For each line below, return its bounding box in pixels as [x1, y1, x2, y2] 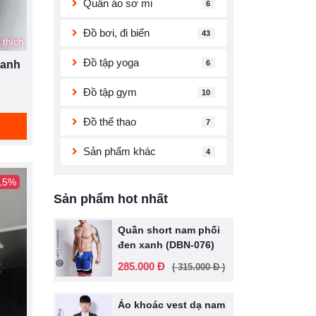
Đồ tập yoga [83, 56, 139, 68]
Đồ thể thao [83, 116, 136, 128]
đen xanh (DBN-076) [118, 239, 214, 250]
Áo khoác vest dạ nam [118, 299, 225, 310]
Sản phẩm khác [83, 145, 156, 157]
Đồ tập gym [83, 86, 137, 98]
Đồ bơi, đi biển [83, 27, 150, 39]
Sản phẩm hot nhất [54, 192, 168, 206]
